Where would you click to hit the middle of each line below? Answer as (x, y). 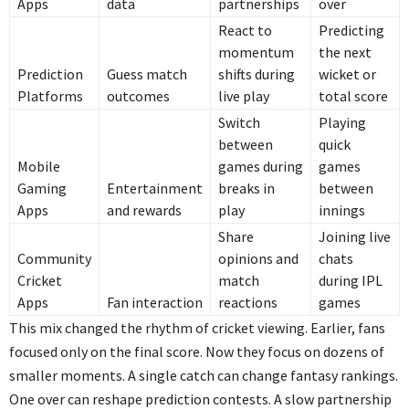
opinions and (258, 258)
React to (245, 30)
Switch (239, 122)
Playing (342, 122)
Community (54, 258)
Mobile (39, 166)
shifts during (257, 73)
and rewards (144, 210)
